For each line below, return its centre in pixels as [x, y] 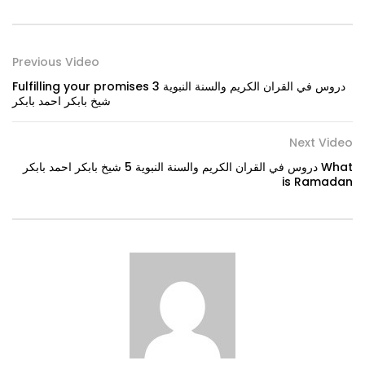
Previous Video [56, 62]
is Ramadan [317, 182]
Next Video [321, 143]
